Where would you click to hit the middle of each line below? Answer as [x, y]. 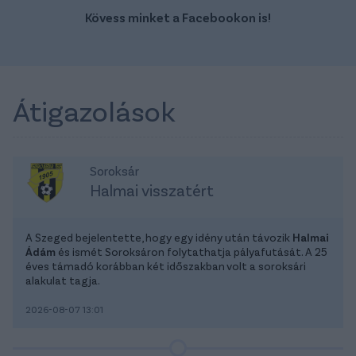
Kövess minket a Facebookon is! [178, 17]
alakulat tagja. [63, 280]
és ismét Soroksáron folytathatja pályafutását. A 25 [192, 251]
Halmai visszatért [151, 190]
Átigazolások [94, 110]
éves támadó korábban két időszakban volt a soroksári [166, 265]
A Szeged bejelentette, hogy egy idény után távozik [159, 237]
